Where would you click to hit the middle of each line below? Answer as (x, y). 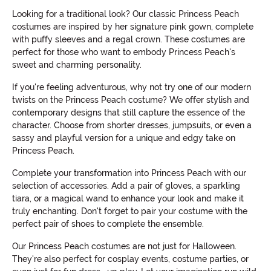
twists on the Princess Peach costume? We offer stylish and (131, 100)
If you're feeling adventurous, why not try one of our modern (132, 87)
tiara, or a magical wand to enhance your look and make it (128, 199)
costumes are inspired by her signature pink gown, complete (133, 27)
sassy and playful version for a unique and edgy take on (124, 138)
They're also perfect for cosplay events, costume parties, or (130, 259)
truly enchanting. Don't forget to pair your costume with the (130, 211)
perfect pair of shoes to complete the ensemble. (108, 224)
